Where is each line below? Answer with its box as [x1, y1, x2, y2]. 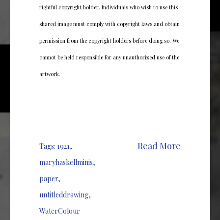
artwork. [39, 70, 60, 78]
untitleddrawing [39, 190, 88, 199]
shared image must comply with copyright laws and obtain [39, 20, 180, 27]
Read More [137, 139, 181, 152]
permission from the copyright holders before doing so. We [39, 36, 179, 44]
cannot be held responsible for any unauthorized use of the [39, 53, 179, 61]
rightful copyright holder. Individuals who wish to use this [39, 3, 178, 11]
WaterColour [39, 206, 80, 216]
